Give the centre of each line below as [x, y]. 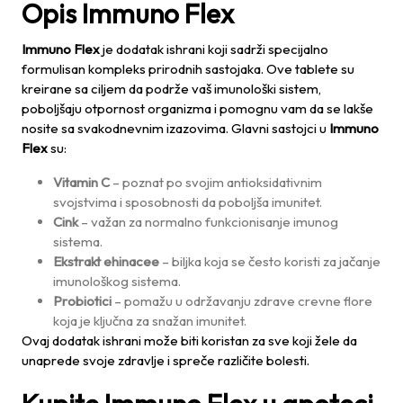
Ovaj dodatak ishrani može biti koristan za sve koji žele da [189, 340]
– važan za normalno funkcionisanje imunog [208, 221]
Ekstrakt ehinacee [106, 261]
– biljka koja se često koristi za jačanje [270, 261]
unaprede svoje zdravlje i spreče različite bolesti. [166, 360]
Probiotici [82, 300]
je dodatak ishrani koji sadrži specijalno [214, 49]
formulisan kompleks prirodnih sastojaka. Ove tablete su [188, 68]
